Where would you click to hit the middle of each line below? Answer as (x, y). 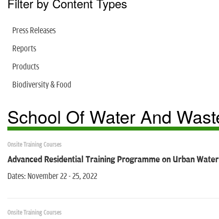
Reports (24, 49)
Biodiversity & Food (42, 85)
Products (26, 67)
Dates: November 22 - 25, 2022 (52, 177)
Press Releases (34, 31)
